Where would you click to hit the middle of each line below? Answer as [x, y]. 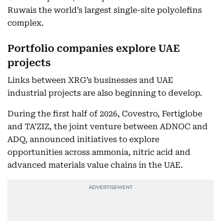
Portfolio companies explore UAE [94, 48]
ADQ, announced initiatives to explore [83, 139]
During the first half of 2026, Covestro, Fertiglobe [105, 114]
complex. [26, 23]
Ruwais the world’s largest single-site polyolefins [105, 10]
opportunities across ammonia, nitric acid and [99, 152]
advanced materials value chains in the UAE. [95, 165]
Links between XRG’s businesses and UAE [90, 80]
